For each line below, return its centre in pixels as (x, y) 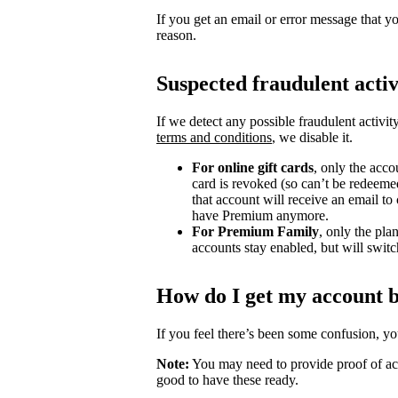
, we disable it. (312, 137)
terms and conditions (214, 137)
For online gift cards (253, 167)
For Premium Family (255, 231)
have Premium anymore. (260, 215)
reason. (176, 35)
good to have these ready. (227, 379)
